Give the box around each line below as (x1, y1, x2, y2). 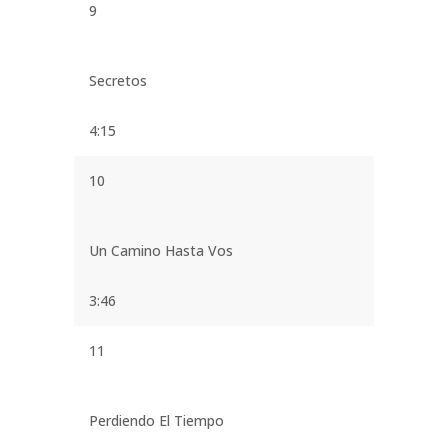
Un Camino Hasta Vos (89, 240, 233, 260)
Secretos (89, 70, 147, 90)
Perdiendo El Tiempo (89, 410, 224, 430)
